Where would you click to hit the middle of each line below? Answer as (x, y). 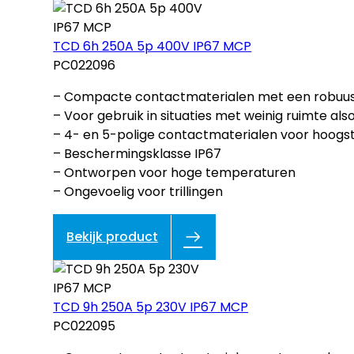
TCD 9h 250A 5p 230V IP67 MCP (151, 307)
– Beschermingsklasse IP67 (137, 154)
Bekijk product (113, 237)
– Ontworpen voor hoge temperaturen (175, 173)
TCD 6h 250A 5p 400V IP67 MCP (153, 47)
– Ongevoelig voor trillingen (138, 192)
